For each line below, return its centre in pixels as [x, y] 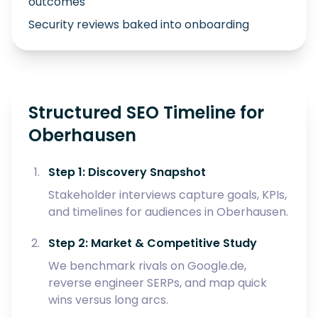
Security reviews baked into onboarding [139, 24]
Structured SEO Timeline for [146, 113]
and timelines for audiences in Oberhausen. [168, 212]
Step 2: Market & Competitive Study [153, 243]
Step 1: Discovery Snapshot [127, 172]
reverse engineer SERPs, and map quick [158, 283]
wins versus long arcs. [108, 300]
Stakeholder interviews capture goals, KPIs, [168, 195]
